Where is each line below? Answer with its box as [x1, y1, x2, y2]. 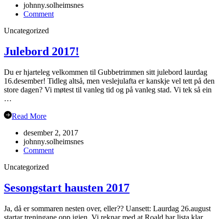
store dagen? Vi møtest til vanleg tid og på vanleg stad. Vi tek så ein [4, 85, 212, 94]
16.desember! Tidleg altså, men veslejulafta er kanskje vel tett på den [4, 76, 215, 85]
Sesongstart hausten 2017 [4, 181, 130, 194]
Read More [12, 111, 46, 120]
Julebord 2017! [4, 44, 79, 58]
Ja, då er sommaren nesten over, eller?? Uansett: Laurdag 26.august [4, 204, 211, 213]
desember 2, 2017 [23, 128, 78, 137]
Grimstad [53, 36, 82, 44]
